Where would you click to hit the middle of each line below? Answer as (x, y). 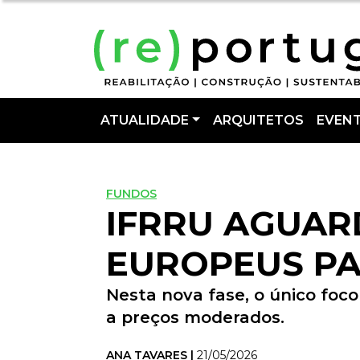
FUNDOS (131, 194)
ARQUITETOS (258, 120)
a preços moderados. (195, 317)
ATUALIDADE (145, 120)
